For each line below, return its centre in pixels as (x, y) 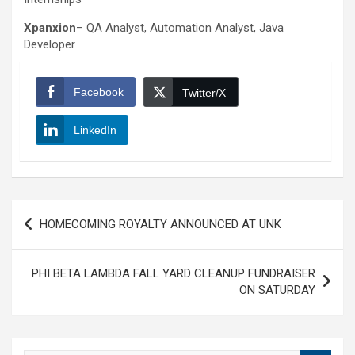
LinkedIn (95, 130)
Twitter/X (204, 93)
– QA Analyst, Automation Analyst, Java (180, 28)
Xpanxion (50, 28)
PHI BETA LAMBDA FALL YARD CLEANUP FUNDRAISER (174, 274)
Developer (50, 45)
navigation (57, 238)
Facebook (99, 92)
